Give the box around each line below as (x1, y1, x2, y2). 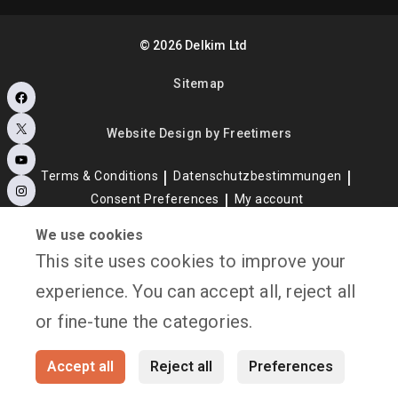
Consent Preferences (91, 191, 219, 206)
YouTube (28, 155, 97, 178)
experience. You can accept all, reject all (36, 281, 356, 302)
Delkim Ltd (182, 37, 253, 52)
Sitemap (173, 76, 225, 91)
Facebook (28, 93, 108, 115)
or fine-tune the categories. (36, 311, 253, 332)
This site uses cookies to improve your (36, 251, 346, 272)
